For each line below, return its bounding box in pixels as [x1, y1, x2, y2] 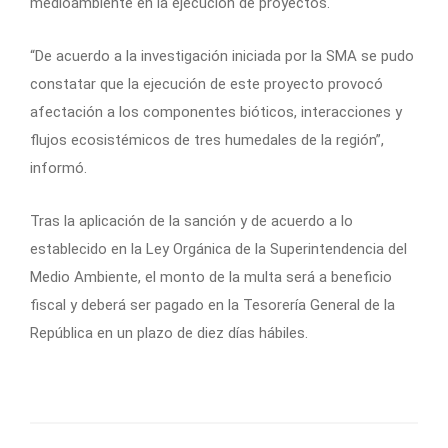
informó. [30, 159, 87, 178]
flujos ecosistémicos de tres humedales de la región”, [30, 131, 384, 150]
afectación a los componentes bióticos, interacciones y [30, 103, 402, 122]
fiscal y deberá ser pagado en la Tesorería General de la [30, 296, 395, 315]
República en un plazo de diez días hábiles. [30, 324, 308, 343]
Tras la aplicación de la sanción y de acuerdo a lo [30, 212, 353, 231]
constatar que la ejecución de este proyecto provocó [30, 75, 383, 94]
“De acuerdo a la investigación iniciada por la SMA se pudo [30, 47, 414, 66]
